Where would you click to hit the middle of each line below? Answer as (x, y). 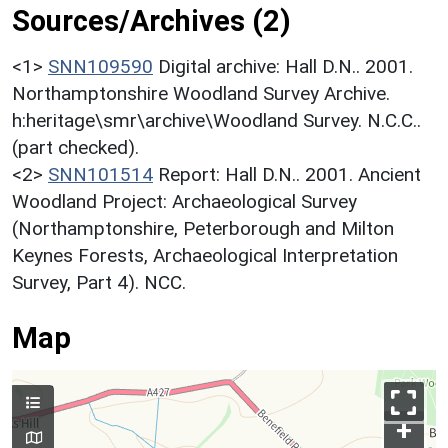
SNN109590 (100, 66)
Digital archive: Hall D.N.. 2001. (285, 66)
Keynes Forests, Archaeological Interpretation (205, 255)
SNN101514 (100, 174)
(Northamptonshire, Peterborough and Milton (203, 228)
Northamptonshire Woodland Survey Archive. (201, 93)
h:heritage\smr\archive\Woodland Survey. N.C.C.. (216, 120)
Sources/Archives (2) (151, 20)
